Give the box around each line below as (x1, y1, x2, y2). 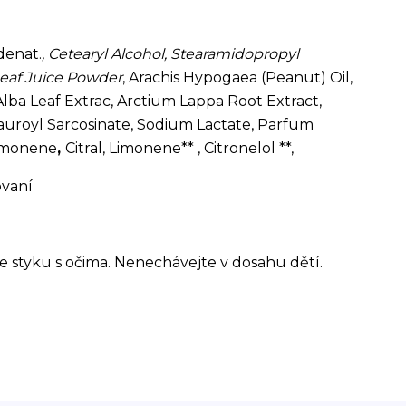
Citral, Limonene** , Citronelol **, (65, 140, 294, 157)
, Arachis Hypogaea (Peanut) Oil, (122, 69, 353, 86)
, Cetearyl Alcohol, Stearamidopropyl (42, 45, 299, 63)
